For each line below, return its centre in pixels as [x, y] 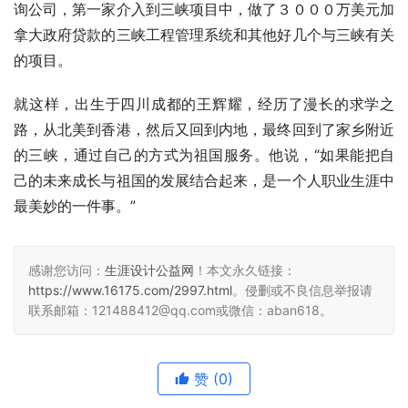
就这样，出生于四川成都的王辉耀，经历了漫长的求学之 [204, 103]
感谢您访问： [66, 270]
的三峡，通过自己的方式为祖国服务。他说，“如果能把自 [204, 154]
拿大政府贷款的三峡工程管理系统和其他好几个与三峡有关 [204, 34]
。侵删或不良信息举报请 [302, 290]
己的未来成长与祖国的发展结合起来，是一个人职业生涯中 [204, 180]
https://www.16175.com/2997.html [130, 290]
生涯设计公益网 [149, 270]
